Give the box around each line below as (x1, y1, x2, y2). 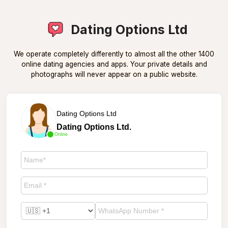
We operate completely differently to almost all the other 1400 (14, 50, 214, 58)
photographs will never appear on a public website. (31, 70, 197, 78)
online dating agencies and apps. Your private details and (21, 60, 207, 68)
